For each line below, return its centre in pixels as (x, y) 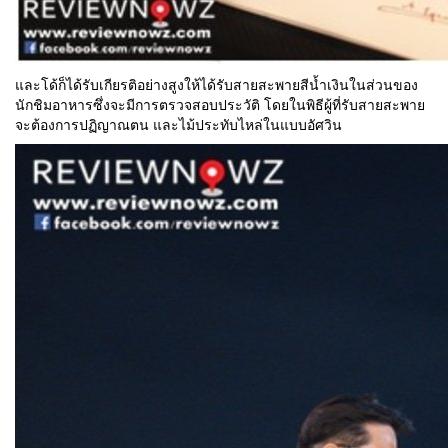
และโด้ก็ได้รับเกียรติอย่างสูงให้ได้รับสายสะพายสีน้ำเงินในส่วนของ (216, 84)
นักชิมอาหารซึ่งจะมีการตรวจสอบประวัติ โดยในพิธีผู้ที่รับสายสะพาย (220, 104)
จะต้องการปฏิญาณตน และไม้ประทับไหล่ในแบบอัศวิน (178, 124)
